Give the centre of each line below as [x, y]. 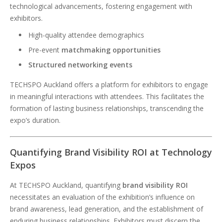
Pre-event [45, 50]
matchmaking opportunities [111, 50]
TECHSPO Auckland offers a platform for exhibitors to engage [109, 84]
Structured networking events [80, 65]
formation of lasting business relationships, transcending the [107, 108]
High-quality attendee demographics [86, 35]
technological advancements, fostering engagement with [101, 6]
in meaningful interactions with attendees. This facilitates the [107, 96]
